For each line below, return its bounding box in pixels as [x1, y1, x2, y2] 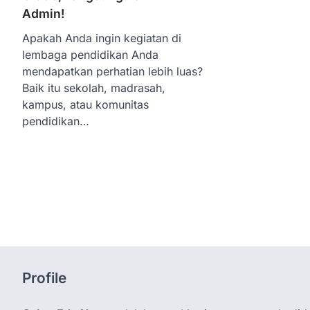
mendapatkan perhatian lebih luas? [22, 64, 203, 78]
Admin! [22, 6, 64, 21]
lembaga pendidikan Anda [22, 47, 158, 62]
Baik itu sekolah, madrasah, [22, 80, 165, 95]
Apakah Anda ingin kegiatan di [22, 30, 181, 45]
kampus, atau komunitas [22, 97, 149, 111]
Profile [22, 269, 66, 286]
